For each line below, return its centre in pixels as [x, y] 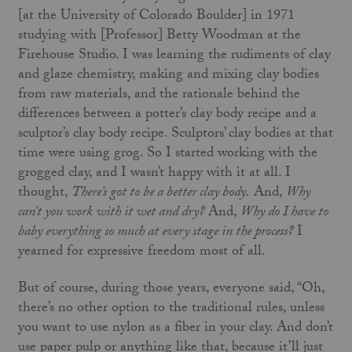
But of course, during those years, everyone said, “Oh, [171, 290]
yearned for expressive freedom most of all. [141, 252]
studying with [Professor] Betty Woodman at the [159, 36]
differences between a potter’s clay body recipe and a [167, 115]
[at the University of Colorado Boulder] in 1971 [156, 16]
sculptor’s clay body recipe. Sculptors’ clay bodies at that [175, 134]
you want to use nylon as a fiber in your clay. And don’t [175, 329]
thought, [44, 193]
